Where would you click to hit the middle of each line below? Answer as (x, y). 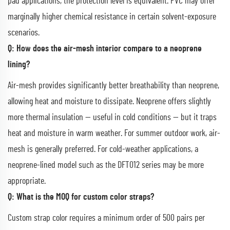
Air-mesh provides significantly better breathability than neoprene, (113, 85)
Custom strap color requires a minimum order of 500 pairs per (106, 218)
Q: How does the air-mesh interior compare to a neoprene (105, 49)
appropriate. (27, 181)
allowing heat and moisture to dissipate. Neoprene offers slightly (109, 101)
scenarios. (24, 33)
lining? (19, 64)
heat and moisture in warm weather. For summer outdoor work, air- (114, 133)
